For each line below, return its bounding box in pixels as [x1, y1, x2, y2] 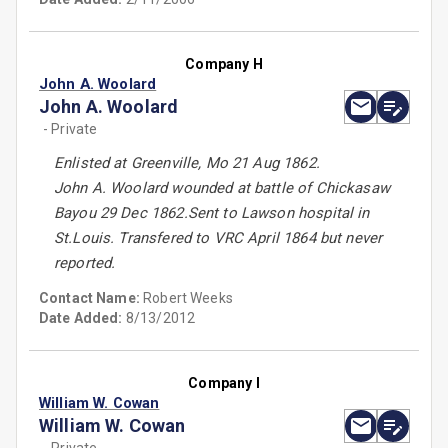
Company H [185, 56, 263, 73]
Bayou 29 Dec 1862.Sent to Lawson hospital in [54, 204, 370, 223]
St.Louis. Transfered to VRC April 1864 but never [54, 229, 383, 248]
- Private [43, 121, 98, 138]
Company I [188, 375, 260, 392]
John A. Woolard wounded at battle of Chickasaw [54, 179, 390, 198]
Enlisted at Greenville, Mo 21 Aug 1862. [54, 154, 320, 173]
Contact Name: [39, 290, 144, 307]
